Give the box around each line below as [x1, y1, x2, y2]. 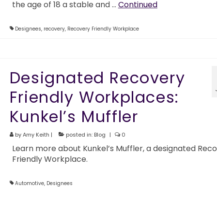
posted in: [64, 130, 94, 139]
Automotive [15, 179, 44, 187]
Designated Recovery [9, 66, 186, 89]
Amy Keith [22, 130, 49, 139]
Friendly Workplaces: [9, 86, 179, 108]
